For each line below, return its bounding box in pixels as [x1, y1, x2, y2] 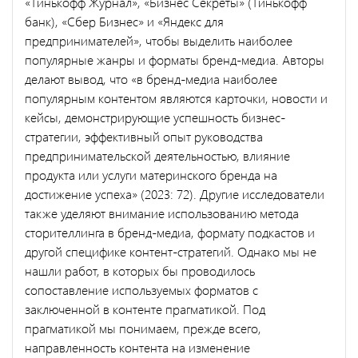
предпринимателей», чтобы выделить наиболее [25, 31, 292, 49]
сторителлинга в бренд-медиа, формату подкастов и [25, 223, 315, 241]
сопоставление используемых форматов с [25, 280, 258, 298]
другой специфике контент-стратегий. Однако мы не [25, 242, 316, 260]
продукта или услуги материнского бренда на [25, 165, 277, 183]
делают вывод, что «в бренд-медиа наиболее [25, 70, 277, 87]
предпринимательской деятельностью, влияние [25, 146, 290, 164]
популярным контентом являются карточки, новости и [25, 89, 328, 106]
